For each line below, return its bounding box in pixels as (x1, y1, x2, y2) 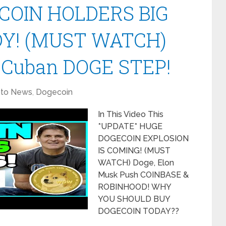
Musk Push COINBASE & (98, 170, 189, 180)
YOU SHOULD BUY (98, 194, 170, 204)
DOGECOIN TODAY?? (98, 206, 179, 216)
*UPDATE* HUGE (98, 122, 162, 131)
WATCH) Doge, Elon (98, 158, 174, 167)
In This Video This (98, 109, 163, 119)
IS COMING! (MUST (98, 146, 171, 155)
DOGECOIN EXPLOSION (98, 134, 189, 143)
